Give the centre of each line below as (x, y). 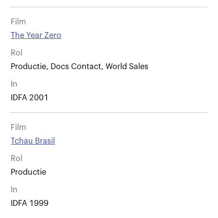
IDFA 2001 (30, 98)
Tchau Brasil (33, 141)
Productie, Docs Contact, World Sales (80, 66)
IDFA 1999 (30, 203)
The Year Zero (36, 35)
